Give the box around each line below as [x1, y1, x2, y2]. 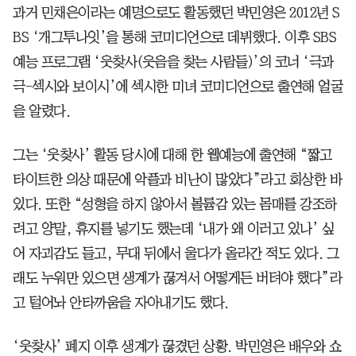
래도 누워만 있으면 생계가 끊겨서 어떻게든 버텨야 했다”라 [13, 270, 342, 285]
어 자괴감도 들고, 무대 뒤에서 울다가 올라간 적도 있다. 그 [13, 246, 339, 261]
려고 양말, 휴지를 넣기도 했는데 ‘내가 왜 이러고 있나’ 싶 [13, 221, 334, 236]
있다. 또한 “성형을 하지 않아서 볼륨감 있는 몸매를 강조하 [13, 196, 337, 211]
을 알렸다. [13, 103, 74, 118]
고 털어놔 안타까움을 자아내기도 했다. [13, 295, 229, 310]
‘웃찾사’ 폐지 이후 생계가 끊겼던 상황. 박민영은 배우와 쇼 [13, 339, 341, 354]
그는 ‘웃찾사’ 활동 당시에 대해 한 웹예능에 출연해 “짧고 [13, 147, 332, 162]
